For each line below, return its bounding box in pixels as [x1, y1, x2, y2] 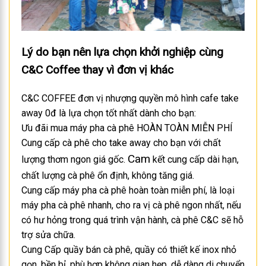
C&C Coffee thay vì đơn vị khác [21, 62, 173, 77]
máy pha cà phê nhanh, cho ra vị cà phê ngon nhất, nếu [21, 199, 241, 211]
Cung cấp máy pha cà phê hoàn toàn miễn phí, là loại [21, 185, 235, 197]
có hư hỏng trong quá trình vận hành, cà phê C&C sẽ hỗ [21, 214, 243, 226]
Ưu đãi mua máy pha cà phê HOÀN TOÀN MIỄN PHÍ [21, 122, 233, 134]
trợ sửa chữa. [21, 229, 75, 241]
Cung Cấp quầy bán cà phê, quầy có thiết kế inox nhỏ [21, 244, 236, 256]
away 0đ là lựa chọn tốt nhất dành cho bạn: [21, 107, 196, 119]
